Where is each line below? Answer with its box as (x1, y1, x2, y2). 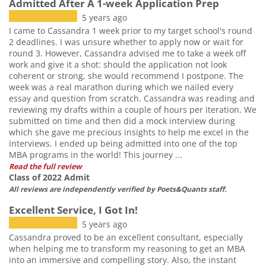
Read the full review (9, 161, 82, 172)
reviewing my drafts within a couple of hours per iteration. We (9, 103, 256, 115)
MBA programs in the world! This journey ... (9, 148, 182, 160)
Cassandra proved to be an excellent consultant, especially (9, 231, 243, 243)
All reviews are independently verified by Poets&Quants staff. (9, 183, 226, 194)
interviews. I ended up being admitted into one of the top (9, 137, 237, 149)
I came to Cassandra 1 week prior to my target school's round (9, 24, 252, 36)
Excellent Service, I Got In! (9, 202, 138, 217)
